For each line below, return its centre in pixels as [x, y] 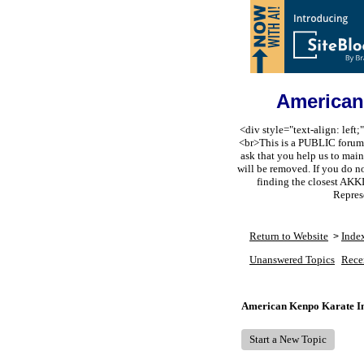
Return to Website [289, 236]
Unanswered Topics [292, 260]
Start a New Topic [288, 339]
